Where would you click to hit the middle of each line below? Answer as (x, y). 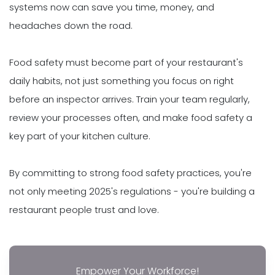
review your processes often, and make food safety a (131, 118)
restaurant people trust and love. (84, 210)
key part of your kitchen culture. (80, 136)
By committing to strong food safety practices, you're (130, 173)
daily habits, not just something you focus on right (122, 81)
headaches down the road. (71, 26)
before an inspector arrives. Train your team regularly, (130, 99)
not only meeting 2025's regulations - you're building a (132, 192)
